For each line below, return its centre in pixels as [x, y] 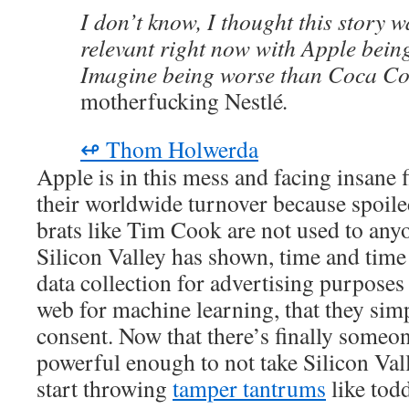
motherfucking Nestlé [182, 100]
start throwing [105, 388]
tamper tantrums [249, 388]
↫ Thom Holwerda [169, 149]
